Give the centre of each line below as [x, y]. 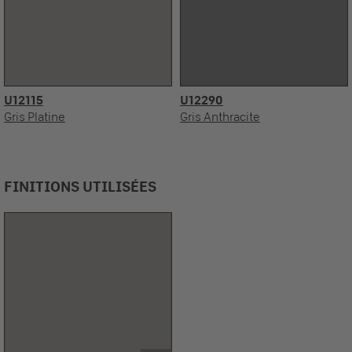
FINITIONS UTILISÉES [80, 186]
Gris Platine [35, 117]
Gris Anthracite [220, 117]
